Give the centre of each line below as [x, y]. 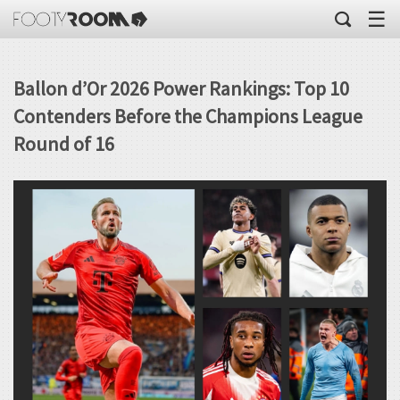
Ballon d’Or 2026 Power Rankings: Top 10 [181, 88]
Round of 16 [64, 144]
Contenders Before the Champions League [188, 116]
